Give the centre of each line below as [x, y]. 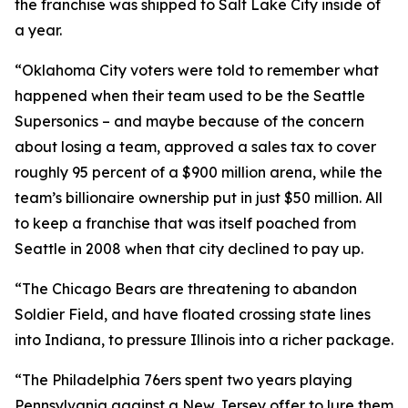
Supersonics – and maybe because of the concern [189, 121]
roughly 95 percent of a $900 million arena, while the [199, 172]
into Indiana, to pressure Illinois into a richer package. [204, 340]
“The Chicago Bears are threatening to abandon [186, 289]
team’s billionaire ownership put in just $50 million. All [199, 198]
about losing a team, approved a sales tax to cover [195, 147]
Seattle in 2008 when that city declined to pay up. [189, 249]
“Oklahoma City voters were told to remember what [197, 70]
